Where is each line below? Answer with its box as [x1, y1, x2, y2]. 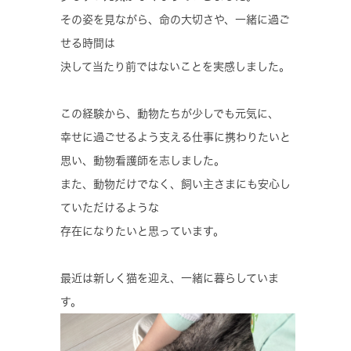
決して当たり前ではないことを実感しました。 [60, 60, 290, 72]
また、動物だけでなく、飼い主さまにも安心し [60, 178, 291, 190]
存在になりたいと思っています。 [60, 225, 224, 237]
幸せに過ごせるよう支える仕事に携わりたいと [60, 131, 291, 143]
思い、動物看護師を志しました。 [60, 154, 225, 166]
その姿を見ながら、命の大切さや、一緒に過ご [60, 13, 290, 25]
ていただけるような [60, 201, 159, 213]
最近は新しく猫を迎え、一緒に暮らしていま [60, 272, 279, 284]
